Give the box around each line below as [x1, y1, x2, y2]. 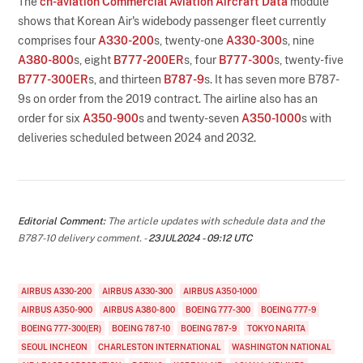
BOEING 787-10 [112, 322, 171, 333]
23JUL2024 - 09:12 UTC [148, 232, 253, 244]
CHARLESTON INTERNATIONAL [98, 341, 222, 352]
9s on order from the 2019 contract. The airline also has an [18, 92, 318, 105]
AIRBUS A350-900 [21, 304, 93, 314]
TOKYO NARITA [247, 322, 306, 333]
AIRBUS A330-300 [102, 285, 173, 296]
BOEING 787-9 [181, 322, 237, 333]
